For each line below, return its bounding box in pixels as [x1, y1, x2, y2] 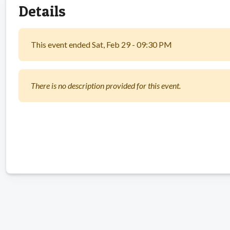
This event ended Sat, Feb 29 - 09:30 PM [31, 39, 172, 49]
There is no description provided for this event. [31, 80, 181, 90]
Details [18, 2, 66, 20]
